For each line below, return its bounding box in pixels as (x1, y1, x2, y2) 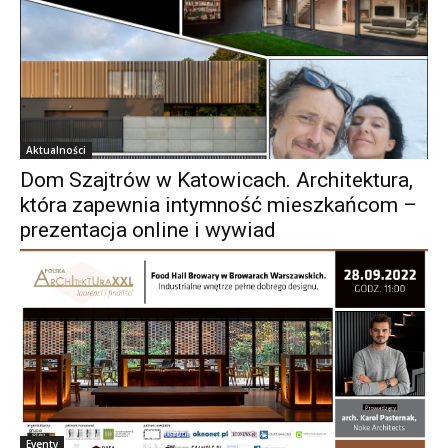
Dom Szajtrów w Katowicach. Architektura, (20, 167, 413, 192)
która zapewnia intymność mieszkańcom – (20, 192, 417, 217)
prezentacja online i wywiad (20, 217, 276, 242)
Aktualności (26, 142, 86, 157)
